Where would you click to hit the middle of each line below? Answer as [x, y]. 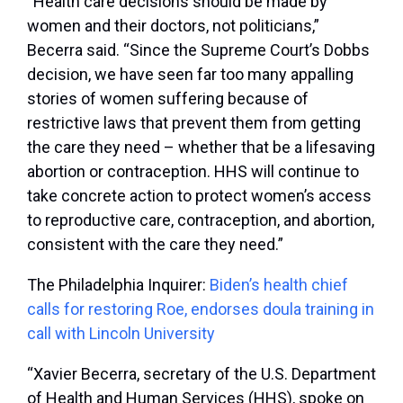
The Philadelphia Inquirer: [118, 285]
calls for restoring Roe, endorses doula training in [201, 309]
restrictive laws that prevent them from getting [194, 123]
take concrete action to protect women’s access [199, 196]
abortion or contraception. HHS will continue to [193, 172]
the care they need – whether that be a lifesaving [201, 148]
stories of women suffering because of [168, 99]
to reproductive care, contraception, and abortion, [201, 220]
